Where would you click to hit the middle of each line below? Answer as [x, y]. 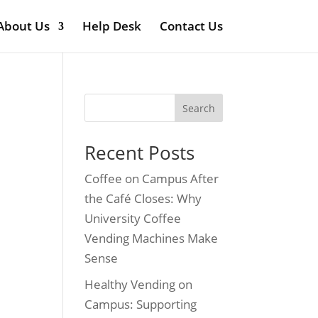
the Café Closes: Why [143, 198]
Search [198, 108]
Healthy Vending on [139, 284]
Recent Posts [140, 153]
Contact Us [191, 26]
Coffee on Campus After [152, 179]
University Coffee [133, 218]
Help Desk [111, 26]
